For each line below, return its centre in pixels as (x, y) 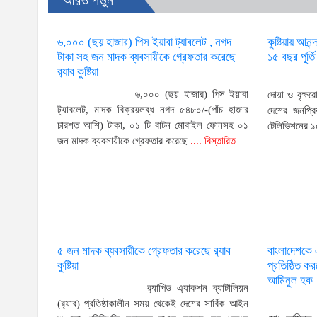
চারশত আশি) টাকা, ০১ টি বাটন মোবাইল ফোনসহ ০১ (153, 126)
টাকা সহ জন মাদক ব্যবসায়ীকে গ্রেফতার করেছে (147, 57)
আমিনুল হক (290, 281)
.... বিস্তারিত (212, 141)
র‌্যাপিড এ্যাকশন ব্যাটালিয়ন (192, 288)
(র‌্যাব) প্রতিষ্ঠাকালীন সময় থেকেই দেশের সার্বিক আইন (153, 304)
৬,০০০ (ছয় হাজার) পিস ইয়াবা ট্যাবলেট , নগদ (145, 42)
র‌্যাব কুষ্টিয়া (78, 72)
